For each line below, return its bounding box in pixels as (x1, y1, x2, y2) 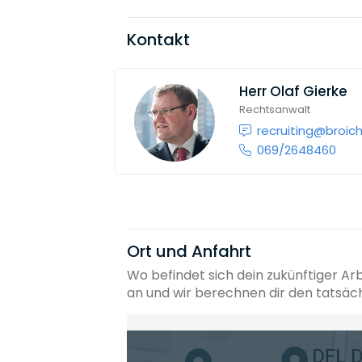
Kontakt (127, 28, 190, 51)
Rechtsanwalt (238, 102, 310, 118)
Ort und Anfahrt (127, 239, 251, 263)
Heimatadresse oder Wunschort (140, 327, 343, 347)
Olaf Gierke (269, 81, 347, 101)
